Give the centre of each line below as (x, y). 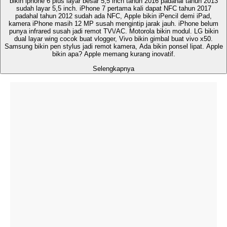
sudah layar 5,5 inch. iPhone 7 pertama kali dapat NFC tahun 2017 (113, 9)
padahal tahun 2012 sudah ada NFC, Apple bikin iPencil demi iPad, (113, 16)
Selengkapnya (113, 68)
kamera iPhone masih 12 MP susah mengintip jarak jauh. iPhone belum (113, 24)
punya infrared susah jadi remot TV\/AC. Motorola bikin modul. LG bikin (113, 31)
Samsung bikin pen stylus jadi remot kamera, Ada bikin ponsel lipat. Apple (113, 47)
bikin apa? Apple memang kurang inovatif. (113, 54)
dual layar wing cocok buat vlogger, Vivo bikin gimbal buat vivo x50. (113, 39)
